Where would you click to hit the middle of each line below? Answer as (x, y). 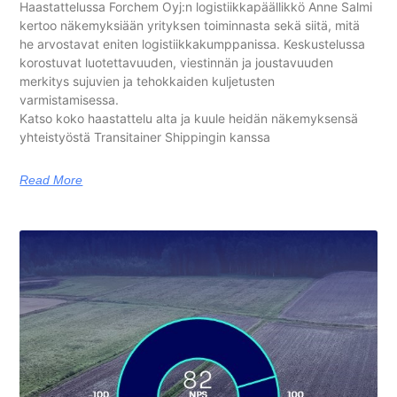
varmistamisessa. (70, 99)
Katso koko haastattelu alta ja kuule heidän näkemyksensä (189, 118)
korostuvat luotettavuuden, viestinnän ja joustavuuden (177, 62)
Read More (51, 179)
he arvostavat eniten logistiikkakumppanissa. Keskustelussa (193, 43)
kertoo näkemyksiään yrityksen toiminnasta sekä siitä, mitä (190, 25)
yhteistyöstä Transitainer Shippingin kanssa (145, 136)
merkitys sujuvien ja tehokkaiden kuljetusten (148, 81)
